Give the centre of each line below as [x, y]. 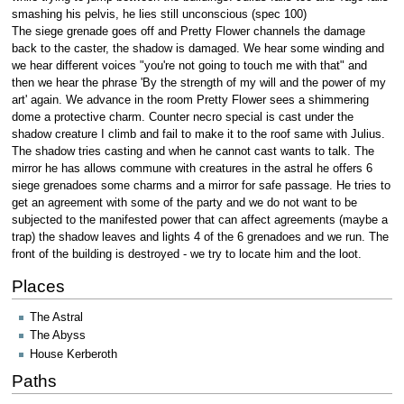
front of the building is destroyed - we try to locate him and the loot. [186, 255]
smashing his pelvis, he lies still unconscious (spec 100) [159, 15]
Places [38, 287]
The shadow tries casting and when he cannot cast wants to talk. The [193, 152]
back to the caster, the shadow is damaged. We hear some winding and [197, 49]
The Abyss [58, 336]
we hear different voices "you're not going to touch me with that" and [189, 66]
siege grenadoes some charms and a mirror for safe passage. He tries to [201, 186]
